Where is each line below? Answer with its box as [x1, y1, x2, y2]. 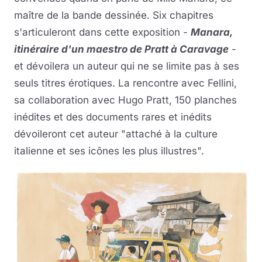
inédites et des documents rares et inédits [14, 111, 212, 123]
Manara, [191, 26, 233, 39]
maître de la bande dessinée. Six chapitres [14, 9, 213, 22]
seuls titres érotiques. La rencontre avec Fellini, [14, 77, 237, 89]
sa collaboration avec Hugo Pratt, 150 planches [14, 94, 237, 106]
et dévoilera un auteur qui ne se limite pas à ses [14, 60, 239, 73]
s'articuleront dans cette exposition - [14, 26, 191, 39]
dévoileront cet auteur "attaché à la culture [14, 128, 218, 140]
